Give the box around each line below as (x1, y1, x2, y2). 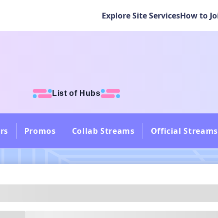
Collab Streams (72, 126, 135, 137)
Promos (24, 126, 56, 137)
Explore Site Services (102, 10, 180, 21)
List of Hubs (52, 89, 101, 98)
